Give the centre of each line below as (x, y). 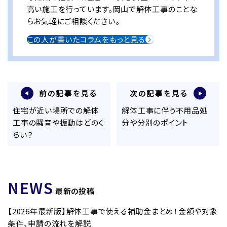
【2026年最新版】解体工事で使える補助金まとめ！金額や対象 (113, 211)
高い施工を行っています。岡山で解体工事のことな (112, 9)
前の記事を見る (68, 93)
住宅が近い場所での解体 (56, 110)
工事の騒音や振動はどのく (59, 122)
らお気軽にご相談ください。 (73, 21)
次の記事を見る (159, 93)
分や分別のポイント (155, 122)
